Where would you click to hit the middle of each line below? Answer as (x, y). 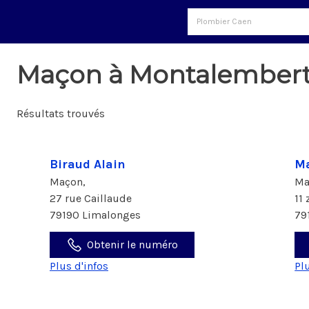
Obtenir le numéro (132, 245)
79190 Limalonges (95, 215)
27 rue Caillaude (92, 198)
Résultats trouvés (61, 113)
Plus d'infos (79, 266)
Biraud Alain (88, 164)
